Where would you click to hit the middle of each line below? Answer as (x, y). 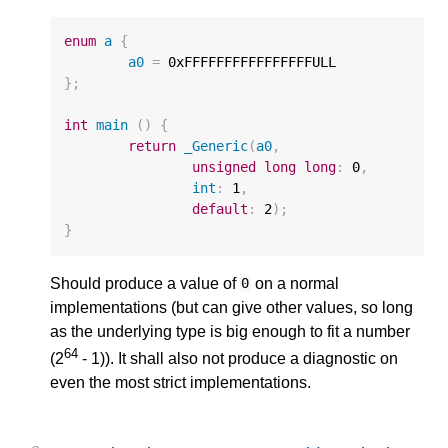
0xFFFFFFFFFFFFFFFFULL (252, 62)
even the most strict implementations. (180, 383)
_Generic (216, 146)
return (152, 146)
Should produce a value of (145, 283)
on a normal (294, 283)
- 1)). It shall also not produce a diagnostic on (238, 359)
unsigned (224, 167)
